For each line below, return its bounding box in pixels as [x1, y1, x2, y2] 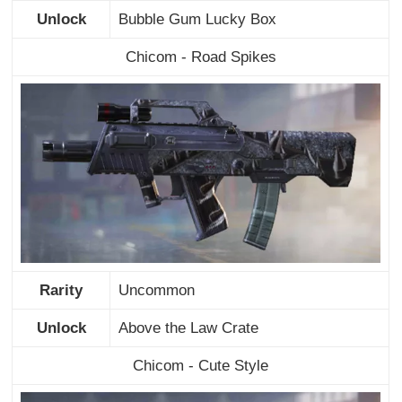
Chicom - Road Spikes [125, 48, 276, 66]
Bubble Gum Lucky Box [118, 10, 276, 28]
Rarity [39, 281, 83, 299]
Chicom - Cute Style [133, 356, 269, 374]
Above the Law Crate [118, 319, 258, 336]
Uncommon [118, 281, 195, 299]
